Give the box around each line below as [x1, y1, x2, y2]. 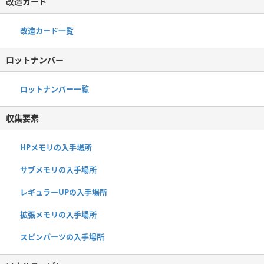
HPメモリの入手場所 [20, 141, 92, 153]
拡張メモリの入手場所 [20, 209, 97, 220]
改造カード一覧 [20, 25, 74, 36]
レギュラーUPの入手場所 [20, 186, 107, 197]
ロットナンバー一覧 [20, 83, 89, 94]
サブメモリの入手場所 [20, 164, 97, 175]
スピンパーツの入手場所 [20, 231, 104, 242]
